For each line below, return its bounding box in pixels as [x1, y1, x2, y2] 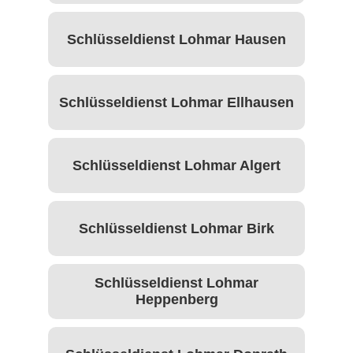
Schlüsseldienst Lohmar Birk [79, 220, 274, 236]
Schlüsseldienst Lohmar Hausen [67, 31, 286, 47]
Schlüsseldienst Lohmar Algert [72, 157, 281, 173]
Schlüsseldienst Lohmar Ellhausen [59, 94, 294, 110]
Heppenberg [135, 292, 218, 308]
